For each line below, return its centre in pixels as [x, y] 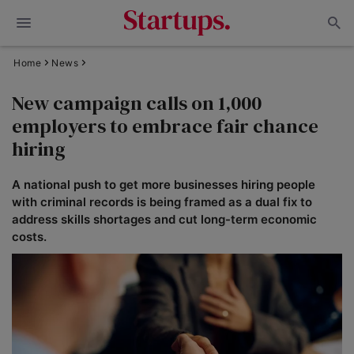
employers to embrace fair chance [165, 126]
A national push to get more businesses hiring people [164, 185]
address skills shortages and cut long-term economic [164, 219]
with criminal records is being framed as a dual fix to [162, 202]
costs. [29, 237]
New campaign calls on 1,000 [137, 103]
